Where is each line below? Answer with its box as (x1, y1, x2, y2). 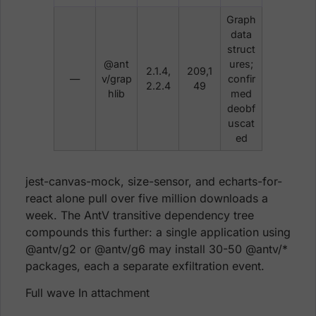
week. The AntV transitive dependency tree (25, 208, 254, 223)
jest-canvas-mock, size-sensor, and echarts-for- (25, 174, 282, 189)
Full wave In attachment (25, 286, 150, 300)
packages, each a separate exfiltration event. (25, 259, 265, 274)
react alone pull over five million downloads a (25, 191, 268, 206)
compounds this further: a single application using (25, 225, 291, 240)
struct (227, 43, 255, 56)
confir (227, 73, 255, 85)
